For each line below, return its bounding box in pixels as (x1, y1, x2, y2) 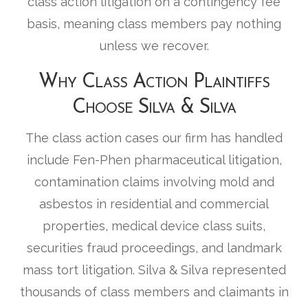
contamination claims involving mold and (34, 175, 274, 190)
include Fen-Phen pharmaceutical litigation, (26, 153, 282, 168)
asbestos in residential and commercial (39, 197, 269, 212)
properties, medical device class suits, (43, 219, 265, 234)
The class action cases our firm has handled (25, 131, 283, 146)
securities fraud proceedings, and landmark (26, 241, 282, 256)
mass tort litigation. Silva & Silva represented (22, 263, 286, 278)
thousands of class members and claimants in (19, 285, 289, 300)
